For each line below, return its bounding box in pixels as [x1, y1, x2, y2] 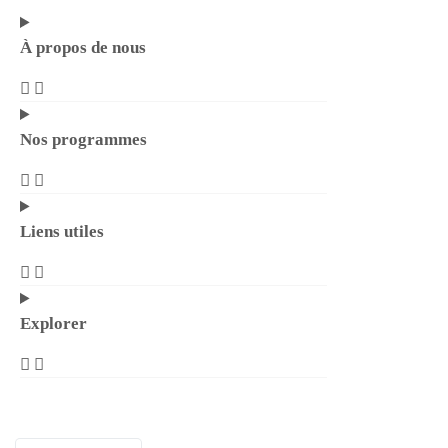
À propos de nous [20, 38, 146, 57]
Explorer [20, 314, 87, 333]
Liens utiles [20, 222, 104, 241]
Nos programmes [20, 130, 147, 149]
